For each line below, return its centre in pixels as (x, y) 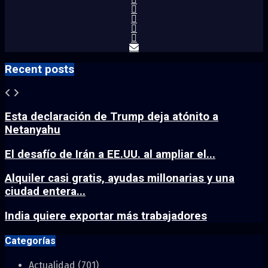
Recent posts (39, 70)
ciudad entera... (45, 192)
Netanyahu (33, 130)
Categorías (30, 241)
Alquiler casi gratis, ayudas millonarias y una (120, 179)
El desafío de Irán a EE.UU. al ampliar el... (110, 154)
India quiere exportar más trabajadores (106, 216)
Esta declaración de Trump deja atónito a (112, 116)
